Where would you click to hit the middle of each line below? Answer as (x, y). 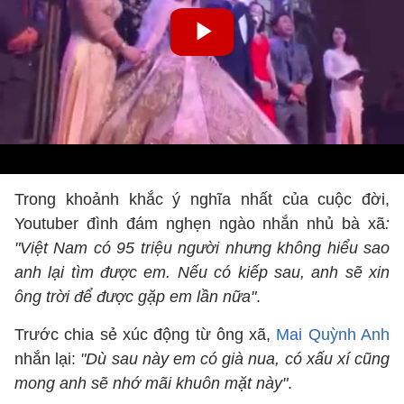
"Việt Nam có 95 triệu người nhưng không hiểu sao (202, 248)
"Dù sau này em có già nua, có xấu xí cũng (235, 359)
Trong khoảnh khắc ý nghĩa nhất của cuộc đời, (202, 199)
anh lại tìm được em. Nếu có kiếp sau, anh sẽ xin (202, 272)
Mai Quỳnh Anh (333, 335)
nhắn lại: (48, 359)
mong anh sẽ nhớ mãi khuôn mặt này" (151, 383)
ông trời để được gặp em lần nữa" (135, 297)
